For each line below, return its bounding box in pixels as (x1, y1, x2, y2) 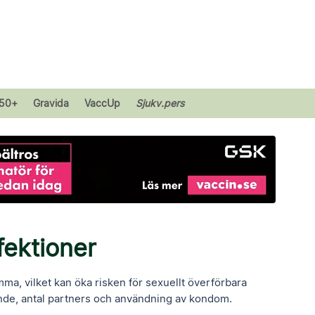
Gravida (33, 97, 70, 109)
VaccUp (84, 97, 121, 109)
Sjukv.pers (136, 97, 185, 109)
